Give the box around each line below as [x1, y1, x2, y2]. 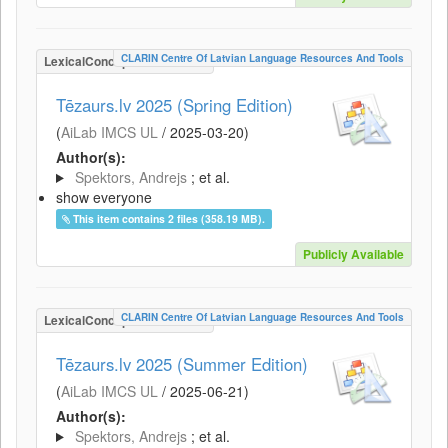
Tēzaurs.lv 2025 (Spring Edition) [56, 93, 293, 117]
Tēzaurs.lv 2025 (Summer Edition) [56, 352, 308, 376]
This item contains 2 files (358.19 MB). [73, 211, 266, 226]
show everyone [56, 187, 152, 207]
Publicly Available [303, 245, 404, 263]
